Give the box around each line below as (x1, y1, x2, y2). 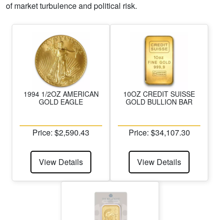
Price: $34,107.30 (128, 127, 190, 138)
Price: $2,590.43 (32, 127, 89, 138)
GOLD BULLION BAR (126, 97, 192, 107)
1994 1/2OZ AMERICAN (23, 89, 99, 99)
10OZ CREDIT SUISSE (123, 89, 195, 99)
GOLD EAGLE (39, 97, 83, 107)
